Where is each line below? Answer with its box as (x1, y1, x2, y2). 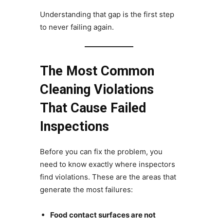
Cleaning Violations (39, 82, 154, 98)
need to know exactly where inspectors (39, 160, 175, 169)
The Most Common (39, 63, 154, 79)
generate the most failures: (39, 185, 133, 195)
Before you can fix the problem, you (39, 147, 163, 157)
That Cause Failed (39, 100, 146, 116)
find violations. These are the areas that (39, 172, 176, 182)
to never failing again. (39, 22, 114, 32)
